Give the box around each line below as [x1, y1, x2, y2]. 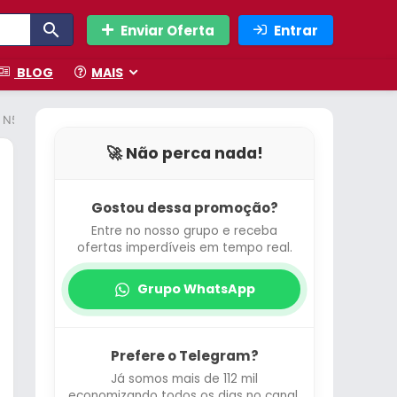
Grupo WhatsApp [136, 280, 255, 298]
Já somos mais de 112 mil [111, 370, 258, 387]
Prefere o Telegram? [110, 346, 259, 365]
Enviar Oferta [121, 20, 214, 40]
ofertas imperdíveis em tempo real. [76, 239, 292, 256]
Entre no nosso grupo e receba [91, 222, 277, 239]
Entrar [274, 20, 318, 40]
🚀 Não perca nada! [105, 143, 263, 164]
